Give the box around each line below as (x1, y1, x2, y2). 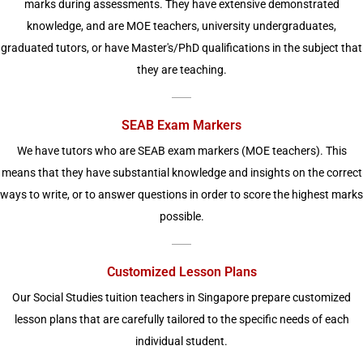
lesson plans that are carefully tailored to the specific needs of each (14, 313, 349, 326)
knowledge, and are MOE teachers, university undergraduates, (27, 19, 336, 32)
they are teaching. (136, 63, 227, 76)
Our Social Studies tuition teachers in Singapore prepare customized (12, 291, 351, 304)
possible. (159, 210, 204, 223)
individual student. (135, 335, 228, 348)
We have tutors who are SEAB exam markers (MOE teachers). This (16, 144, 347, 157)
